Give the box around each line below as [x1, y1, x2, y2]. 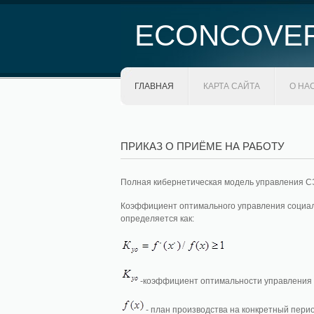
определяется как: [121, 214, 194, 224]
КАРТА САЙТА [203, 81, 260, 91]
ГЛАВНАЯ [135, 81, 174, 91]
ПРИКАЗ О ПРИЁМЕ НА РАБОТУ [121, 140, 285, 152]
